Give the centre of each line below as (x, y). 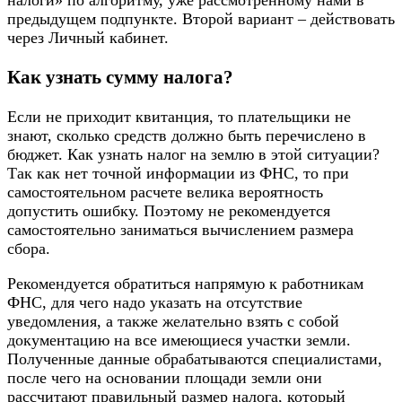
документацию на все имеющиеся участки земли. (179, 341)
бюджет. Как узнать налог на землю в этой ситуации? (193, 155)
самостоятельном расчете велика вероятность (165, 192)
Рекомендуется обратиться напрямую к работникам (185, 284)
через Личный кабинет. (88, 38)
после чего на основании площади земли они (165, 378)
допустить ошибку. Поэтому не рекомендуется (169, 211)
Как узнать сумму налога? (120, 78)
